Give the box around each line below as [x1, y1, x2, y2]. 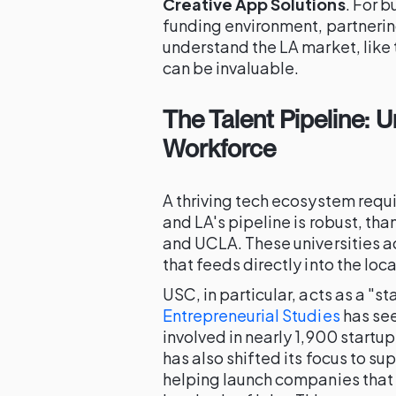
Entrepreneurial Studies [163, 305, 340, 325]
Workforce [163, 133, 277, 164]
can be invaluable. [163, 57, 300, 78]
